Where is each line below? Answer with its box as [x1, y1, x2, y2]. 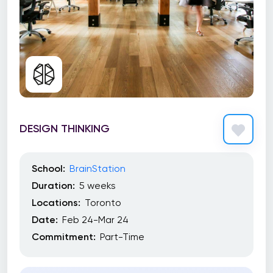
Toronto [85, 197, 121, 208]
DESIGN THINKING [19, 121, 110, 135]
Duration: [32, 180, 75, 191]
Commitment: [32, 231, 96, 243]
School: [32, 163, 65, 174]
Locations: [32, 197, 80, 208]
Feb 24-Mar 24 [62, 214, 129, 225]
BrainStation [69, 163, 126, 174]
